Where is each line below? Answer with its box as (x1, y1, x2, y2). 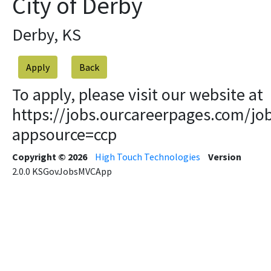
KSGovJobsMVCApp (32, 165, 112, 177)
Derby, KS (12, 24, 81, 45)
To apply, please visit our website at (12, 83, 263, 105)
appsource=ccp (12, 123, 117, 145)
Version (208, 151, 241, 163)
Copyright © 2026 (12, 151, 87, 163)
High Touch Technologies (95, 151, 200, 163)
